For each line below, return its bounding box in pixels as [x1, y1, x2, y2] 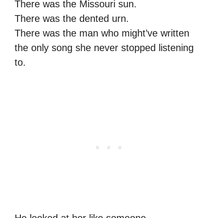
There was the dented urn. [15, 13, 129, 24]
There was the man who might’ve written [15, 27, 189, 38]
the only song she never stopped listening [15, 42, 194, 53]
